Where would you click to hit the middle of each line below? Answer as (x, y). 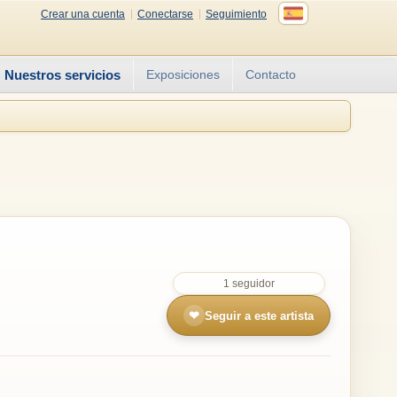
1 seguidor (249, 284)
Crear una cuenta (83, 14)
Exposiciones (183, 74)
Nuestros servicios (62, 74)
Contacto (271, 74)
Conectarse (165, 14)
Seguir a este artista (259, 315)
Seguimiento (236, 14)
